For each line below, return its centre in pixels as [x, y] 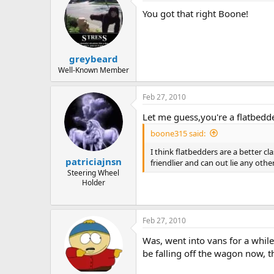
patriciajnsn [93, 162]
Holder [93, 183]
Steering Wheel [93, 173]
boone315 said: [178, 133]
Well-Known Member [93, 70]
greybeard [93, 58]
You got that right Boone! [195, 14]
